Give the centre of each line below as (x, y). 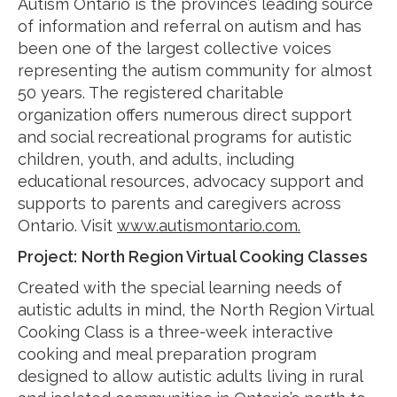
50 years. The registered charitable (151, 93)
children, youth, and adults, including (156, 159)
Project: (47, 257)
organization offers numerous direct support (185, 115)
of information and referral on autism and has (190, 26)
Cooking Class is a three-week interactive (175, 332)
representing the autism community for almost (195, 70)
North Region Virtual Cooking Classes (225, 257)
